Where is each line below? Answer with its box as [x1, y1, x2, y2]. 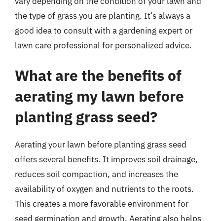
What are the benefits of [15, 66, 182, 85]
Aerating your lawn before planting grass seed [15, 139, 186, 150]
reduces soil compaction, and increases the [15, 169, 178, 180]
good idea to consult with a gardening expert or [15, 25, 192, 36]
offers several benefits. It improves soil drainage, [15, 154, 198, 165]
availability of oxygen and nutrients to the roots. [15, 184, 194, 194]
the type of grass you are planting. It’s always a [15, 10, 190, 21]
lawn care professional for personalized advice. [15, 39, 192, 51]
